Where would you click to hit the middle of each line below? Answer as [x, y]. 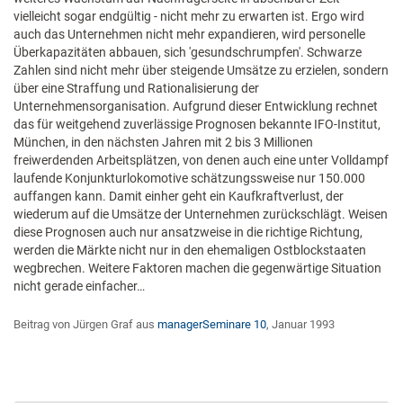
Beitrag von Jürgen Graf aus [85, 324]
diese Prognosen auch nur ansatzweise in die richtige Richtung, [188, 232]
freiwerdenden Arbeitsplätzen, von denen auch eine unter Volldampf [201, 160]
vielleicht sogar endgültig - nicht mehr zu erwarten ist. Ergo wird [189, 16]
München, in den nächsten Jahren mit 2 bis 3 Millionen [163, 142]
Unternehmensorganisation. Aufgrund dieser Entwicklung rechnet [196, 106]
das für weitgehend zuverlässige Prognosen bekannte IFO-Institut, [197, 124]
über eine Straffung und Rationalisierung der [136, 88]
